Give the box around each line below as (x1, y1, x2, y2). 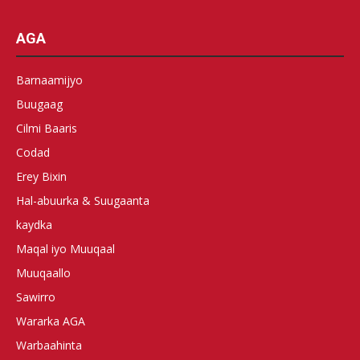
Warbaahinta (16, 337, 82, 353)
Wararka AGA (16, 313, 85, 329)
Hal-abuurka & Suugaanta (16, 192, 149, 208)
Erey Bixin (16, 168, 67, 184)
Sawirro (16, 288, 55, 305)
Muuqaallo (16, 264, 71, 280)
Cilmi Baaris (16, 120, 77, 136)
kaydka (16, 216, 52, 232)
